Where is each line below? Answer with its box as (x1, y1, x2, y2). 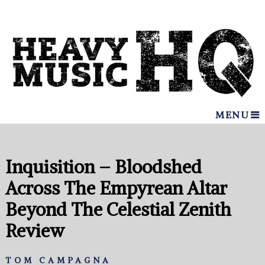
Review (5, 219, 64, 243)
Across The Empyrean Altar (5, 177, 227, 200)
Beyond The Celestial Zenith (5, 198, 231, 221)
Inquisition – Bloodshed (5, 156, 202, 179)
